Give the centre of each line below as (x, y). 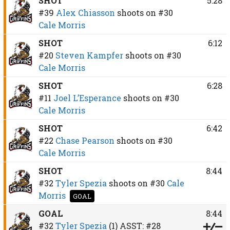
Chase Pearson (85, 140)
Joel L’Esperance (87, 98)
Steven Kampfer (89, 55)
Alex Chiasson (85, 12)
